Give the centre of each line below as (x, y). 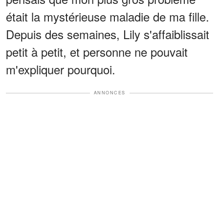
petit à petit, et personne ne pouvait (97, 52)
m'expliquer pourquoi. (61, 69)
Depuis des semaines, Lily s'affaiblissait (108, 34)
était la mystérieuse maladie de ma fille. (108, 17)
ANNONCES (109, 93)
